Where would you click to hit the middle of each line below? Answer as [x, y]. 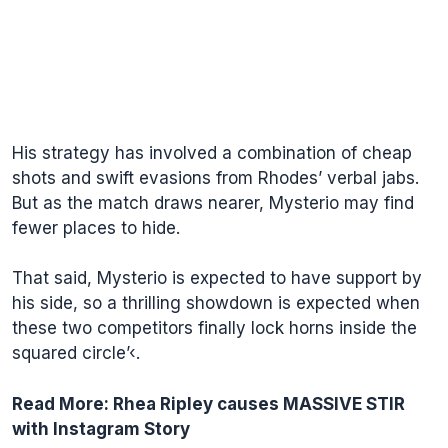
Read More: [60, 403]
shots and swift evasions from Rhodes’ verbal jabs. [215, 177]
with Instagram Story [101, 428]
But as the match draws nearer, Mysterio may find [213, 202]
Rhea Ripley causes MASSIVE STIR [257, 403]
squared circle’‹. [76, 353]
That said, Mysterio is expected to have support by [217, 278]
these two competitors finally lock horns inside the [214, 328]
